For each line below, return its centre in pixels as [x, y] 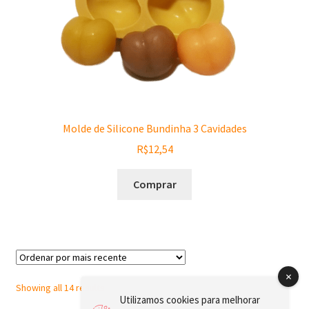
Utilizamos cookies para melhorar [190, 300]
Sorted [118, 287]
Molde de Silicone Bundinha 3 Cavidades [154, 128]
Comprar [154, 185]
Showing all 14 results [60, 288]
